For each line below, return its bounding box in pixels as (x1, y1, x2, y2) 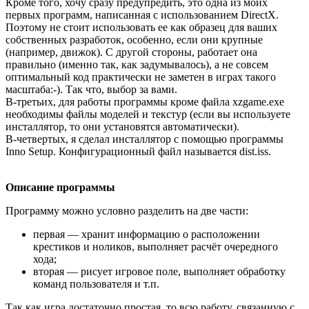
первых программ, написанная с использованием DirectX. (6, 8, 279, 21)
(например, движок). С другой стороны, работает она (6, 46, 257, 58)
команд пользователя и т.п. (33, 277, 159, 290)
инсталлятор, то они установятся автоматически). (6, 120, 239, 132)
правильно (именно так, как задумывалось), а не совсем (6, 58, 268, 70)
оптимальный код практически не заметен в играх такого (6, 70, 276, 83)
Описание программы (6, 181, 115, 193)
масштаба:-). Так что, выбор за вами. (6, 83, 177, 95)
